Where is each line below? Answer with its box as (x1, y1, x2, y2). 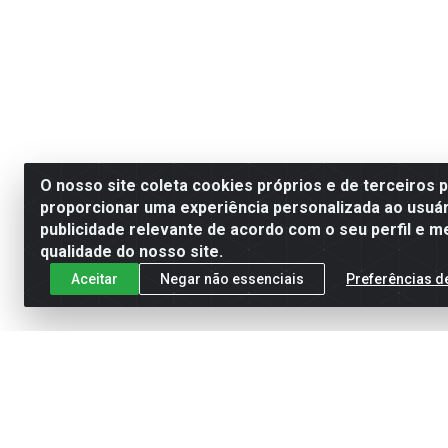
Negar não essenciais (160, 270, 304, 287)
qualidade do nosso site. (40, 242, 223, 261)
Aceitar (71, 270, 118, 287)
